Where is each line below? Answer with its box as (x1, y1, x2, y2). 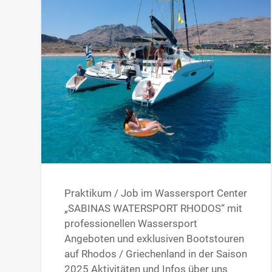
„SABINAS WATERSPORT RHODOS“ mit (64, 202, 243, 215)
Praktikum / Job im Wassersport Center (64, 187, 248, 200)
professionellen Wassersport (64, 217, 198, 230)
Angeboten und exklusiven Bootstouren (64, 233, 245, 245)
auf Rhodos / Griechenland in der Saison (64, 248, 248, 260)
